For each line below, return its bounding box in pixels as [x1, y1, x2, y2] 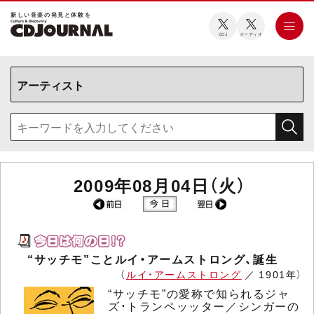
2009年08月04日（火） [73, 172, 247, 198]
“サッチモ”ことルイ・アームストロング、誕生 [27, 250, 278, 268]
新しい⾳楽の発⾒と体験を [11, 11, 92, 19]
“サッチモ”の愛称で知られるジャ [108, 285, 290, 302]
